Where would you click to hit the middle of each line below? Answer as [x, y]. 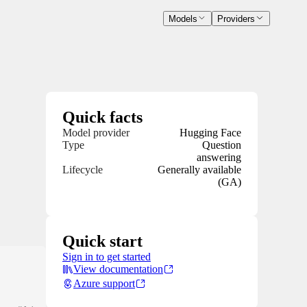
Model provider [96, 133]
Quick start [102, 242]
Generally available [199, 170]
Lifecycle [83, 170]
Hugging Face [210, 133]
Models [183, 19]
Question [222, 145]
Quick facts [102, 118]
